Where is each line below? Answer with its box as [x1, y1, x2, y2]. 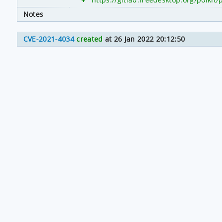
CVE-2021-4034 [23, 34, 74, 44]
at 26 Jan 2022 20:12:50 [103, 34, 185, 44]
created [76, 34, 103, 44]
